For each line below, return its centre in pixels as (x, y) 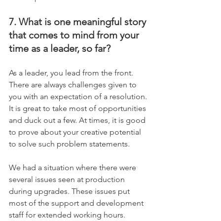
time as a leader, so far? (60, 49)
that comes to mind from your (75, 35)
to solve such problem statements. (69, 144)
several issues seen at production (68, 180)
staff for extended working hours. (68, 215)
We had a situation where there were (74, 168)
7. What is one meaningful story (79, 22)
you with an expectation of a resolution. (79, 97)
